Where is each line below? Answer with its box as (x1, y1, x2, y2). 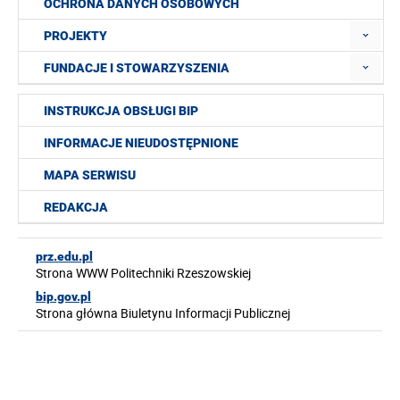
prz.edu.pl (36, 249, 93, 263)
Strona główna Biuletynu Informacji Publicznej (36, 304, 290, 321)
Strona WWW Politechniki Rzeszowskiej (36, 264, 251, 281)
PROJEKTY (44, 29, 107, 43)
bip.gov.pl (36, 289, 91, 304)
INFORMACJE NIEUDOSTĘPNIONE (44, 136, 238, 150)
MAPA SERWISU (44, 168, 136, 182)
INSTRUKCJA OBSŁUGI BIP (44, 104, 198, 118)
